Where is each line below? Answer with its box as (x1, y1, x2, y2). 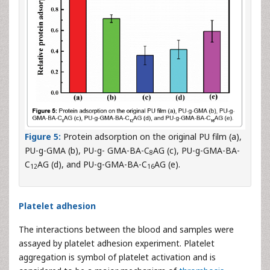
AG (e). (154, 158, 180, 170)
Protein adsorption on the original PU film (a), (61, 130, 242, 142)
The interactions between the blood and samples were (19, 223, 234, 235)
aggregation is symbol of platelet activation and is (19, 251, 216, 263)
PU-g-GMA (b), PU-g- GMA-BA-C (25, 144, 149, 156)
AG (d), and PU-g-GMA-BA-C (37, 158, 147, 170)
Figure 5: (25, 130, 61, 142)
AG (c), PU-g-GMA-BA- (153, 144, 240, 156)
